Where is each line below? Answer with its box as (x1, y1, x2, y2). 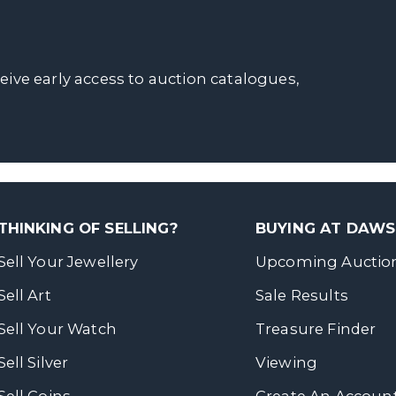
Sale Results (255, 286, 348, 304)
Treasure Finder (255, 320, 377, 338)
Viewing (255, 354, 318, 371)
